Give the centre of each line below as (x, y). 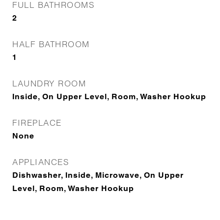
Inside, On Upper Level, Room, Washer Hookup (109, 96)
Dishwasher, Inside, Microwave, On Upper (98, 175)
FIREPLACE (37, 123)
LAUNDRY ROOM (49, 83)
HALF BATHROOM (51, 44)
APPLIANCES (41, 162)
